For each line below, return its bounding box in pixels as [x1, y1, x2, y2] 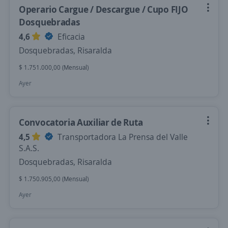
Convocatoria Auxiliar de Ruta [19, 116, 143, 128]
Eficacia [55, 31, 85, 42]
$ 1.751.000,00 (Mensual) [19, 63, 89, 72]
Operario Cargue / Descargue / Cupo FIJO [19, 3, 188, 15]
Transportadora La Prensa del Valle [55, 131, 188, 142]
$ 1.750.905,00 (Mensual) [19, 175, 89, 183]
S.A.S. [19, 142, 39, 154]
